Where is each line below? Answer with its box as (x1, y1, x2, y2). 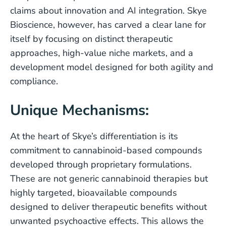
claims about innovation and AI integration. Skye (10, 5, 207, 17)
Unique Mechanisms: (10, 100, 149, 120)
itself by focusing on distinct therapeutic (10, 33, 173, 45)
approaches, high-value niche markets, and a (10, 47, 193, 59)
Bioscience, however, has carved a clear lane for (10, 19, 206, 31)
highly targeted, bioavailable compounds (10, 187, 177, 199)
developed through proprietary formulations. (10, 158, 192, 171)
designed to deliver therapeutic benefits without (10, 201, 207, 213)
